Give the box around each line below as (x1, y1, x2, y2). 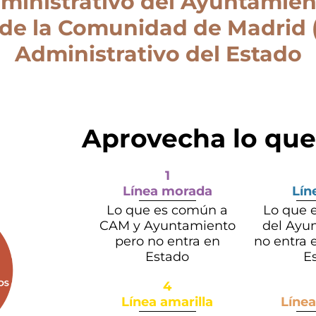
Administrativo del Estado (14, 41, 302, 67)
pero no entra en (114, 233, 220, 250)
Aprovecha (81, 123, 226, 154)
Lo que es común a (107, 202, 229, 219)
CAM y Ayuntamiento (99, 218, 236, 234)
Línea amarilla (121, 294, 214, 310)
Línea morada (122, 183, 212, 199)
